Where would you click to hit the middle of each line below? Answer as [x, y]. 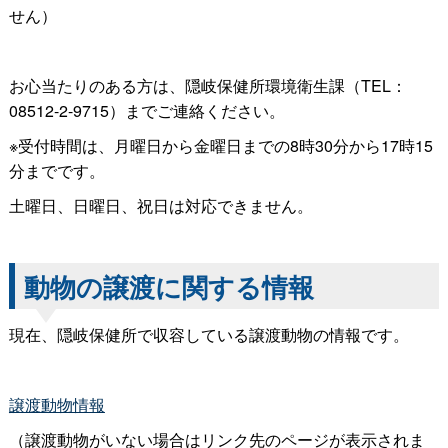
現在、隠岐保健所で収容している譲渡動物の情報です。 [208, 335]
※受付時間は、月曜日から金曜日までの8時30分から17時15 [220, 145]
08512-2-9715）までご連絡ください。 [146, 110]
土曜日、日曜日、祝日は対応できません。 [160, 205]
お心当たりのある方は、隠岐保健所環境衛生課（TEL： [207, 85]
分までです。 [56, 170]
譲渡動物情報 [56, 405]
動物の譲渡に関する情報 [168, 286]
